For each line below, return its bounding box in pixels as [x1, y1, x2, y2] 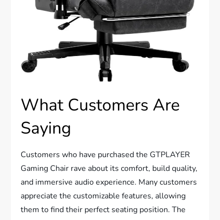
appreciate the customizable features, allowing [21, 191, 186, 202]
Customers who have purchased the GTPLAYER [21, 149, 191, 161]
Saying [21, 117, 72, 140]
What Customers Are [21, 94, 180, 117]
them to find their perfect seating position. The [21, 204, 186, 216]
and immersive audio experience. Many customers [21, 177, 197, 188]
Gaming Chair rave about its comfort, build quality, [21, 163, 198, 174]
